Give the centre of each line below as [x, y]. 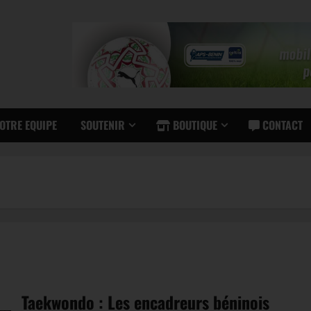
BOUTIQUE [194, 125]
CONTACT [281, 125]
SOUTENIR [101, 125]
